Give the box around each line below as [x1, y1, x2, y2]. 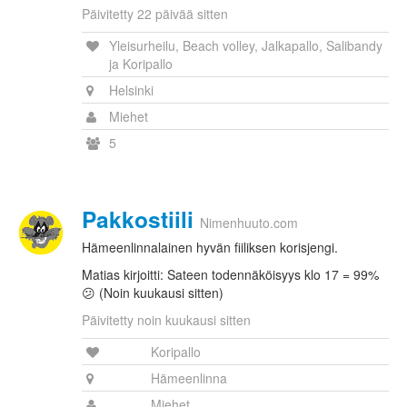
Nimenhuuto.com [200, 213, 298, 233]
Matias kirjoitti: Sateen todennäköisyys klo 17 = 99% [82, 265, 379, 284]
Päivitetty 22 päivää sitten [82, 5, 228, 24]
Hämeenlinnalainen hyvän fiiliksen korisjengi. [82, 238, 338, 257]
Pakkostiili [82, 203, 194, 236]
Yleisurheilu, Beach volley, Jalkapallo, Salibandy [109, 36, 382, 55]
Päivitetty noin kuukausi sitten [82, 311, 251, 330]
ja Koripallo [109, 55, 173, 74]
